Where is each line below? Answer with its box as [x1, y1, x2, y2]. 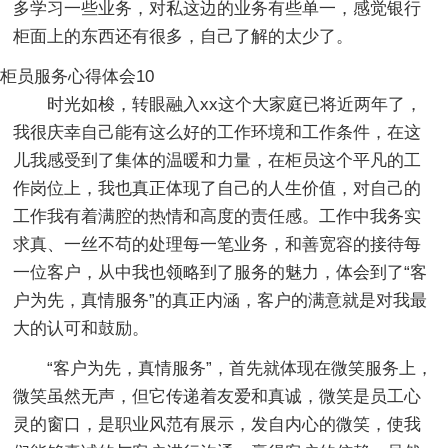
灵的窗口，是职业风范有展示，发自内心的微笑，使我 [13, 414, 422, 434]
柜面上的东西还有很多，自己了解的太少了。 [13, 26, 354, 46]
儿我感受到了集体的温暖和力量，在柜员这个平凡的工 [13, 150, 422, 170]
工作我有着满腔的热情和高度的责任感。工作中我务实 [13, 206, 422, 226]
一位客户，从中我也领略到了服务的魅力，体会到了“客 [13, 262, 428, 282]
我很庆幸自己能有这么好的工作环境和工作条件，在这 [13, 122, 422, 142]
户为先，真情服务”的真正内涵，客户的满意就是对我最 [13, 290, 428, 310]
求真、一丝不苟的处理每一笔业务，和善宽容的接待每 [13, 234, 422, 254]
